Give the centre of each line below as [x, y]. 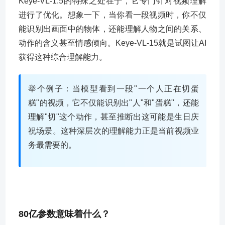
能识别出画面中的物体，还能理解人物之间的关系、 [113, 29]
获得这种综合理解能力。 [63, 57]
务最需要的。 [52, 145]
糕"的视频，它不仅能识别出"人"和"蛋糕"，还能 [114, 103]
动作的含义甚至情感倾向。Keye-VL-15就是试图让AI [113, 43]
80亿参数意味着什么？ [64, 214]
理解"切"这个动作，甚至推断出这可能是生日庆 [114, 117]
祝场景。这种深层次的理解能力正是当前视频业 [114, 131]
